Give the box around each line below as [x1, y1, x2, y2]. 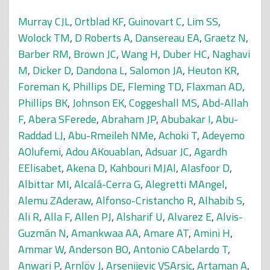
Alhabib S [198, 192, 242, 209]
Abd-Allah [202, 95, 248, 111]
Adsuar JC [145, 143, 189, 160]
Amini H [193, 225, 230, 241]
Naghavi [212, 46, 250, 62]
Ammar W [18, 241, 64, 257]
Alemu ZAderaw [18, 192, 91, 209]
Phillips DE [73, 78, 123, 95]
